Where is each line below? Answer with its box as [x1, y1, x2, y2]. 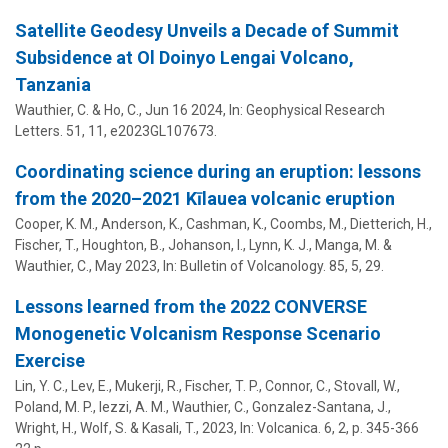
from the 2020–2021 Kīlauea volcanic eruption [15, 187, 395, 209]
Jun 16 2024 [145, 101, 223, 118]
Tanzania [15, 73, 91, 95]
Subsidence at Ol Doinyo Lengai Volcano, [15, 46, 354, 68]
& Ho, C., [89, 101, 145, 118]
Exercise [15, 349, 85, 371]
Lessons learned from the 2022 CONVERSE [15, 295, 367, 317]
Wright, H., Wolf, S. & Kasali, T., [15, 419, 202, 436]
